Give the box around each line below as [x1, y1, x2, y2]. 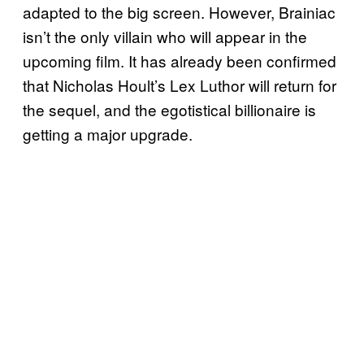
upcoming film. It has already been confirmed [23, 49, 336, 71]
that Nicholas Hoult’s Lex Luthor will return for [23, 73, 336, 96]
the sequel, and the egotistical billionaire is [23, 97, 316, 120]
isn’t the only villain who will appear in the [23, 24, 307, 47]
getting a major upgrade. [23, 122, 193, 145]
